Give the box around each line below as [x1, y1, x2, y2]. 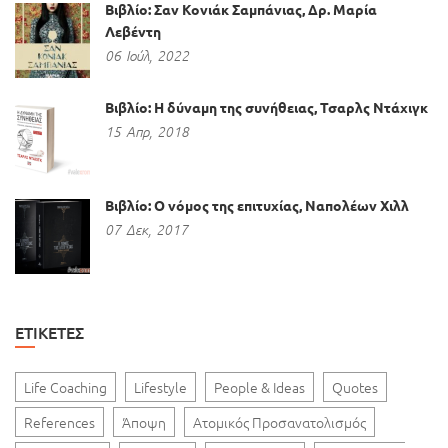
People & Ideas [214, 376, 305, 397]
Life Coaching [24, 376, 107, 397]
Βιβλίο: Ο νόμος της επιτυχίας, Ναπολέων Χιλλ [105, 195, 409, 214]
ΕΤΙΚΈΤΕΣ [15, 320, 84, 343]
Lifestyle [134, 376, 187, 397]
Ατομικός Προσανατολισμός [193, 411, 366, 432]
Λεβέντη [105, 21, 161, 40]
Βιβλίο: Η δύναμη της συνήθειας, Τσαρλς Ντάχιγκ [105, 97, 428, 116]
